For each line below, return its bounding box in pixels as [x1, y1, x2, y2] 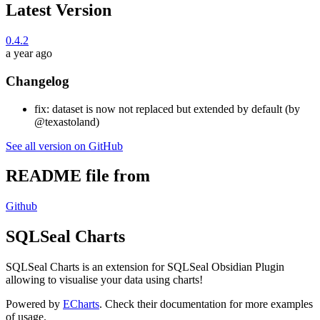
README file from [6, 166, 150, 186]
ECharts [63, 298, 99, 311]
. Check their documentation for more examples [99, 298, 313, 311]
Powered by [6, 298, 63, 311]
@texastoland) [34, 115, 99, 128]
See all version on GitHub [6, 139, 123, 152]
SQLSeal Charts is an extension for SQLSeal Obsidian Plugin [6, 261, 284, 274]
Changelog [6, 73, 69, 89]
